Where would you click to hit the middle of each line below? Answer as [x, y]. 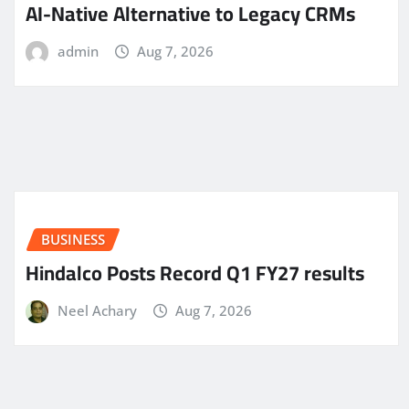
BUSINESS [73, 240]
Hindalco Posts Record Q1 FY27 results [195, 273]
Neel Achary [97, 310]
